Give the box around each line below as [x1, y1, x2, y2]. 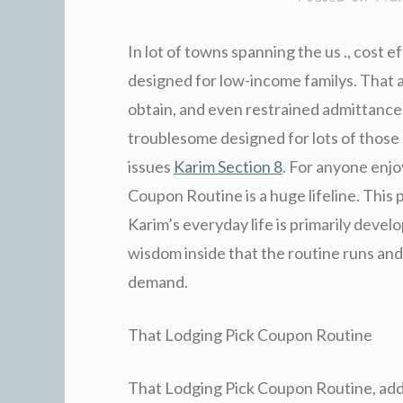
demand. [128, 271, 188, 291]
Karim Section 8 [174, 156, 282, 176]
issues [128, 156, 174, 176]
